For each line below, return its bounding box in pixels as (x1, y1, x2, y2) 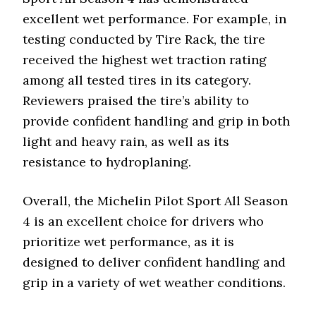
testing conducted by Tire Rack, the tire (23, 31, 266, 47)
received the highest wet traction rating (23, 51, 267, 68)
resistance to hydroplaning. (23, 154, 192, 170)
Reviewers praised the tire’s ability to (23, 92, 250, 109)
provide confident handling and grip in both (23, 113, 291, 129)
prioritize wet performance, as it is (23, 233, 235, 250)
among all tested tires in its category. (23, 72, 252, 88)
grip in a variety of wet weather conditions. (23, 274, 286, 291)
